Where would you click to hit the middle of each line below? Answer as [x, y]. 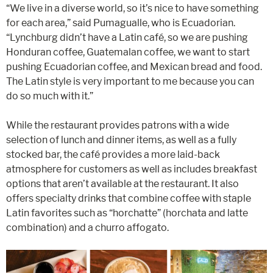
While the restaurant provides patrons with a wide [118, 126]
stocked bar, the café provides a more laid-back [113, 155]
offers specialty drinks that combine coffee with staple [129, 199]
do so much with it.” [50, 96]
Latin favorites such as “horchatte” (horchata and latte [127, 213]
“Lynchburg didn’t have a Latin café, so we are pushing [127, 38]
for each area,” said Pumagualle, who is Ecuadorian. [121, 23]
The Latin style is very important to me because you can [130, 82]
